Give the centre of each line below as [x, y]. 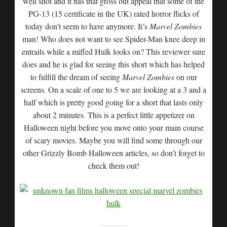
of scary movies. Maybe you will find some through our [113, 140]
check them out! [113, 165]
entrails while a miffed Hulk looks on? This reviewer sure [113, 51]
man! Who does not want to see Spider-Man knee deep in [113, 39]
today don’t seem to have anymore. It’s [87, 26]
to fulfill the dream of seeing [76, 77]
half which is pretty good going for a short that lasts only [113, 102]
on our [185, 77]
